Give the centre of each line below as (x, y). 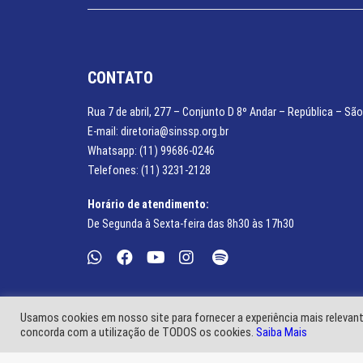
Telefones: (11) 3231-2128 (149, 170)
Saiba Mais (282, 332)
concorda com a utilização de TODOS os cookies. (138, 332)
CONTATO (120, 78)
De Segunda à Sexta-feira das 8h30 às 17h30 (191, 224)
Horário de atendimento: (148, 204)
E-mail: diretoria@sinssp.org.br (158, 131)
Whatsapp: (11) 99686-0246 (151, 151)
